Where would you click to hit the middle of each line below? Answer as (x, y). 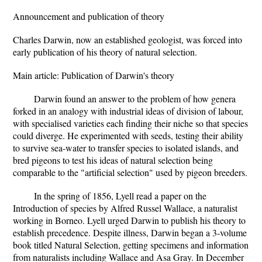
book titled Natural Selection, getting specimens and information (131, 245)
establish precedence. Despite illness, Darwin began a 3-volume (130, 232)
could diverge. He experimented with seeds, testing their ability (128, 135)
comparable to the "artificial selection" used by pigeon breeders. (130, 172)
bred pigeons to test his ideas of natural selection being (113, 160)
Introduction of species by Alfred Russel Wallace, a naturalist (125, 208)
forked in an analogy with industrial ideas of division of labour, (128, 111)
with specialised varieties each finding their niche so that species (130, 123)
